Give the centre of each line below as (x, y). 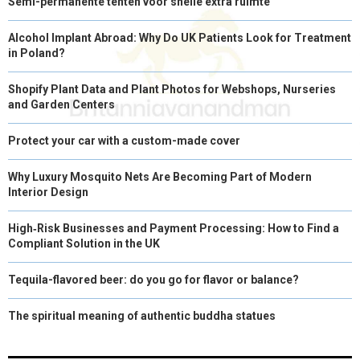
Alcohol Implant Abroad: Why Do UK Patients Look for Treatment (180, 37)
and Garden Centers (61, 104)
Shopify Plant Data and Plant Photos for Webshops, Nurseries (172, 89)
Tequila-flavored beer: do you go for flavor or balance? (153, 279)
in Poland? (37, 53)
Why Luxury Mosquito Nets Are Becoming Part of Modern (160, 176)
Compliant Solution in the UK (84, 243)
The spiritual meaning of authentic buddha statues (142, 315)
